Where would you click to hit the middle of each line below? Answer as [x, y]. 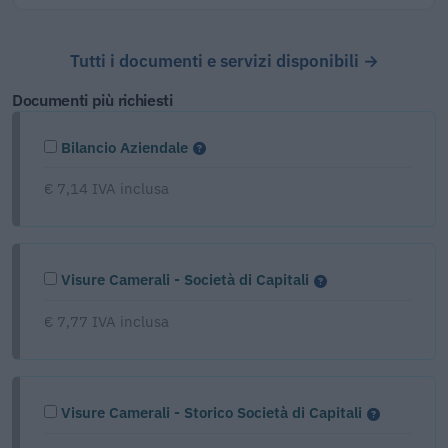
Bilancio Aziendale [124, 147]
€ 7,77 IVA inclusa [106, 322]
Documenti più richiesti [92, 99]
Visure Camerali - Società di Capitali [185, 280]
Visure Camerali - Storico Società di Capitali [211, 413]
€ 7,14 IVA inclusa [106, 189]
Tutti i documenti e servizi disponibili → [224, 60]
